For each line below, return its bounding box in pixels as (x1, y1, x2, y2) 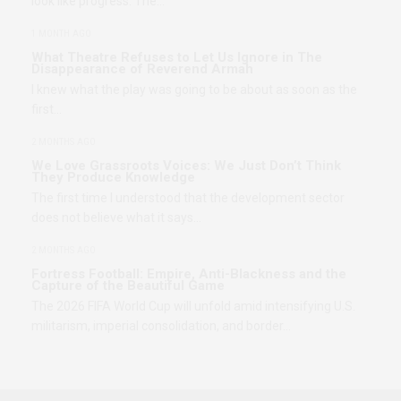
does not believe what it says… (31, 209, 201, 225)
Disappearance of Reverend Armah (31, 60, 253, 77)
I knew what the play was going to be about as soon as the (31, 81, 357, 97)
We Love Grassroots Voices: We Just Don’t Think (31, 157, 341, 174)
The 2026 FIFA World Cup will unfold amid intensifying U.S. (31, 298, 355, 313)
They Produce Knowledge (31, 168, 195, 185)
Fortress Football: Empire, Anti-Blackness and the (31, 265, 346, 282)
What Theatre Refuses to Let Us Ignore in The (31, 48, 322, 65)
